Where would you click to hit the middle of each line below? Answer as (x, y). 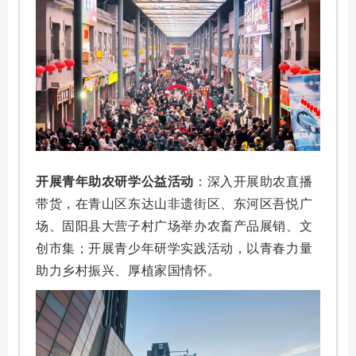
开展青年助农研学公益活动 (115, 181)
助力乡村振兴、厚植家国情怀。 (128, 270)
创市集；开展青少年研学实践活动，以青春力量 (174, 248)
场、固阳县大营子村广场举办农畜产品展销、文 (174, 226)
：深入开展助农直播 (253, 181)
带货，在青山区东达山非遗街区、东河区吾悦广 (174, 203)
